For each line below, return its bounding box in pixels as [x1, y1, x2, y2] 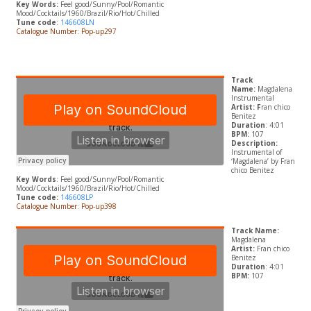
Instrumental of [230, 147, 282, 158]
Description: [230, 138, 278, 149]
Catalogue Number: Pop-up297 [15, 26, 119, 37]
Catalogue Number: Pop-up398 [15, 201, 119, 212]
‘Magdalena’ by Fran [230, 156, 295, 167]
